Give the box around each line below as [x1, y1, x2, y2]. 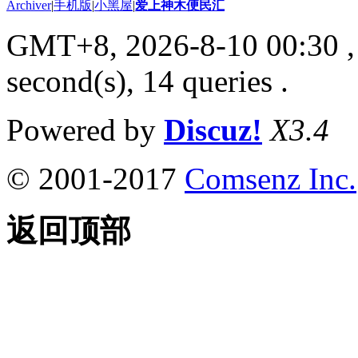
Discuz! [164, 113, 262, 148]
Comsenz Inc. [185, 161, 356, 197]
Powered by [6, 113, 164, 148]
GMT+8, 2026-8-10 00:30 [6, 28, 339, 63]
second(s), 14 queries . [6, 64, 288, 99]
